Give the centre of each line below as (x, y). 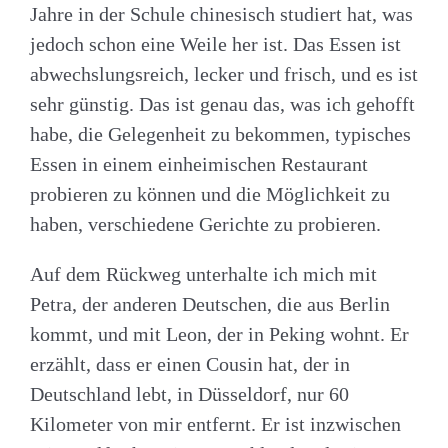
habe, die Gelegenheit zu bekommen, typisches (220, 133)
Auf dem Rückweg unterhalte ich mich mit (203, 273)
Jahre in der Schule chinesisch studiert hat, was (221, 13)
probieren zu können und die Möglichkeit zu (210, 193)
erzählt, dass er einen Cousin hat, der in (190, 363)
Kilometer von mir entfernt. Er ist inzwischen (215, 423)
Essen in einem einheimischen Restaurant (199, 163)
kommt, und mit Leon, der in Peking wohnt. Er (219, 333)
